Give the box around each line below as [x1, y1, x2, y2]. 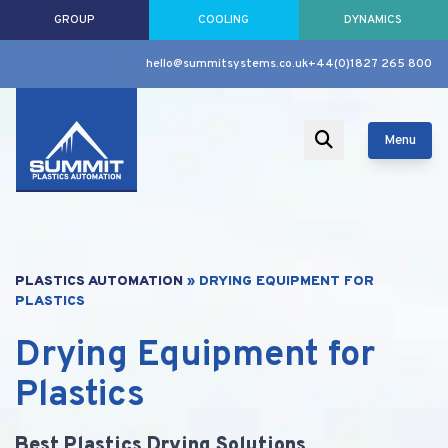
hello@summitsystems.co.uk [146, 56, 308, 72]
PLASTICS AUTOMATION [15, 273, 183, 290]
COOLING [198, 12, 250, 28]
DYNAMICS [344, 12, 403, 28]
